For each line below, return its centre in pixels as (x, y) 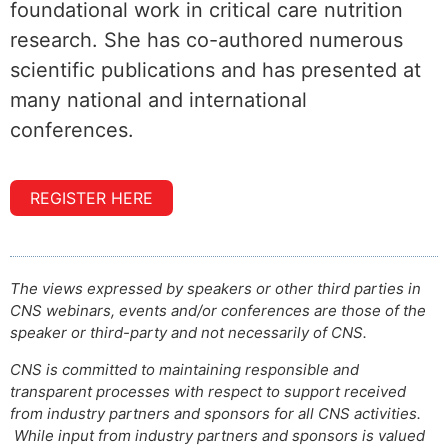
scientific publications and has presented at (215, 69)
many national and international (158, 99)
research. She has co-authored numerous (206, 39)
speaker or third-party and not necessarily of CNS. (188, 332)
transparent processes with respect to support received (208, 391)
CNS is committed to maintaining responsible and (184, 369)
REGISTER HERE (91, 197)
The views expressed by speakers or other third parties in (215, 288)
